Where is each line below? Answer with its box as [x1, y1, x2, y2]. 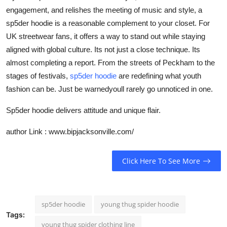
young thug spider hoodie [101, 199, 179, 209]
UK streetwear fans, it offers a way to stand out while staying [6, 32, 205, 41]
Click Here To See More [122, 156, 200, 166]
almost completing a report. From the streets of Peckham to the [6, 58, 215, 67]
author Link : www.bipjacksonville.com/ [6, 127, 134, 136]
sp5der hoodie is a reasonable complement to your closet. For [6, 19, 210, 28]
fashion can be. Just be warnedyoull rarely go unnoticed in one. [6, 85, 213, 94]
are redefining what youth [117, 71, 201, 81]
